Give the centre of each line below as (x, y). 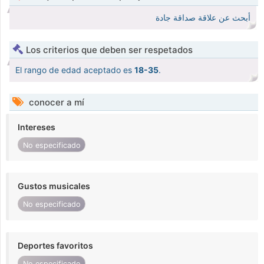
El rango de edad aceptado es (75, 70)
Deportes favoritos (55, 245)
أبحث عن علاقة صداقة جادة (203, 18)
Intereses (37, 127)
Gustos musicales (54, 186)
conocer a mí (55, 103)
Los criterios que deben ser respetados (109, 50)
